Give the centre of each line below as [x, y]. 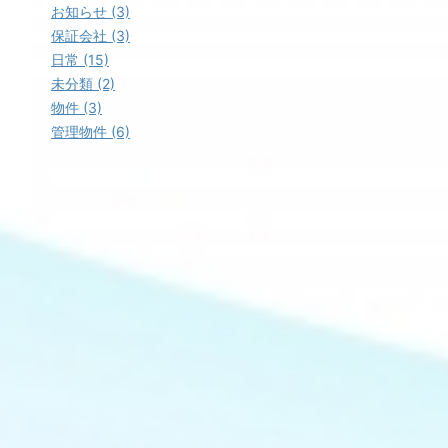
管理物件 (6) [90, 131]
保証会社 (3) [90, 35]
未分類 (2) [83, 83]
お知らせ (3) [90, 11]
